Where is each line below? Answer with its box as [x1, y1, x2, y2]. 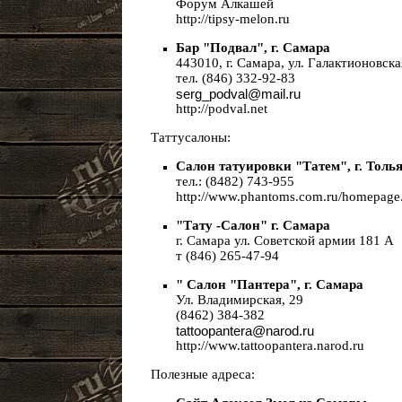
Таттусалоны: [140, 130, 231, 144]
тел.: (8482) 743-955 [176, 174, 294, 188]
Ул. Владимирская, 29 [176, 293, 303, 307]
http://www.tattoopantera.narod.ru [176, 338, 364, 353]
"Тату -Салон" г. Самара [176, 218, 330, 232]
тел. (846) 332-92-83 [176, 71, 295, 85]
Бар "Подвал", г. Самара [176, 40, 330, 55]
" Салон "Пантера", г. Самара [176, 277, 363, 292]
